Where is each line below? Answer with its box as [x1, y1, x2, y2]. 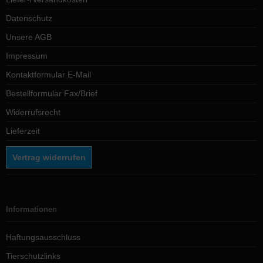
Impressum [6, 51, 48, 60]
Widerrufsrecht [6, 107, 60, 117]
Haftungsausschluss [6, 232, 80, 242]
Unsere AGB [6, 32, 52, 42]
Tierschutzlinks [6, 251, 60, 261]
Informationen [6, 205, 57, 214]
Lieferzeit [6, 126, 40, 136]
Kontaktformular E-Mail [6, 70, 91, 79]
